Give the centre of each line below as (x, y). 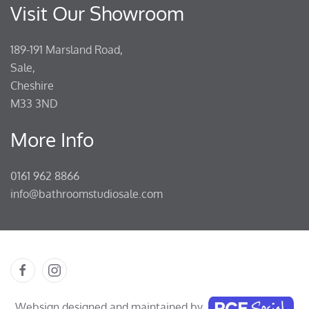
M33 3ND (34, 103)
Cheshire (33, 86)
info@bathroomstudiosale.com (87, 194)
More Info (52, 139)
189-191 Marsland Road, (68, 50)
